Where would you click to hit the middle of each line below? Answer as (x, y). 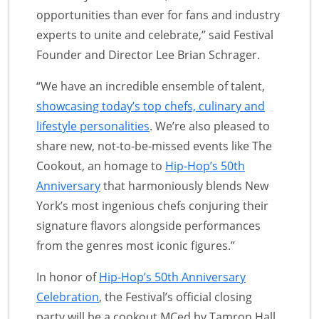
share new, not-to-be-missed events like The (154, 146)
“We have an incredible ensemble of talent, (151, 86)
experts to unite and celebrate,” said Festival (155, 35)
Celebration (68, 297)
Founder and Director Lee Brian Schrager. (148, 54)
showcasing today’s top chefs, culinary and (151, 106)
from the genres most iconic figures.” (136, 245)
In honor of (68, 277)
